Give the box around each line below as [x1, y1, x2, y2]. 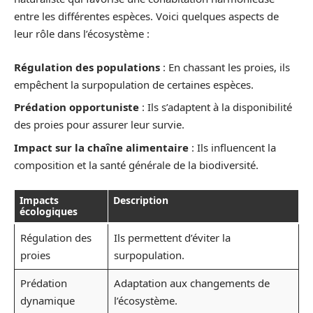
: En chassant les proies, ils [160, 59, 290, 74]
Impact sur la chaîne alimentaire [14, 140, 189, 154]
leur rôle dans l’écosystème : [14, 27, 150, 41]
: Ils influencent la [189, 140, 276, 154]
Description [113, 194, 168, 208]
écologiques [20, 205, 78, 219]
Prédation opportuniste [14, 100, 139, 115]
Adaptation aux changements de [113, 276, 270, 291]
